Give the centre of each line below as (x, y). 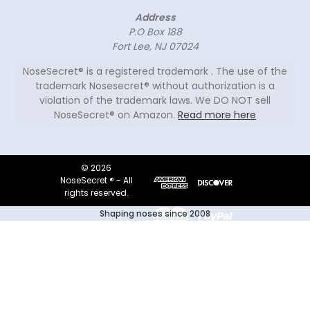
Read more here (217, 115)
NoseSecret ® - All (96, 181)
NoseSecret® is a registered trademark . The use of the (155, 72)
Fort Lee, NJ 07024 (155, 47)
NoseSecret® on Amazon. (116, 115)
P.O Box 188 (155, 32)
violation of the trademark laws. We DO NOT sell (155, 101)
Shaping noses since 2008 (155, 214)
